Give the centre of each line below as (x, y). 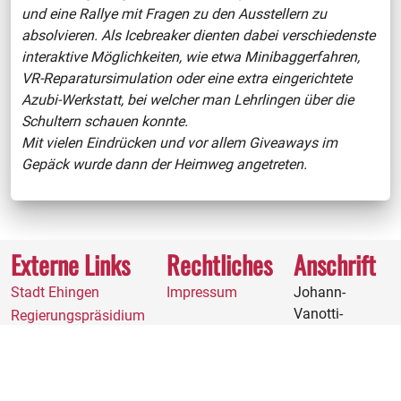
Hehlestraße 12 (341, 380)
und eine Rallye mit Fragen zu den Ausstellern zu (174, 13)
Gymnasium (332, 335)
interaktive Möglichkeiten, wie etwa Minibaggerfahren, (191, 56)
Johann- (320, 292)
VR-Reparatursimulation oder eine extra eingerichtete (187, 78)
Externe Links (70, 264)
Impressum (202, 292)
